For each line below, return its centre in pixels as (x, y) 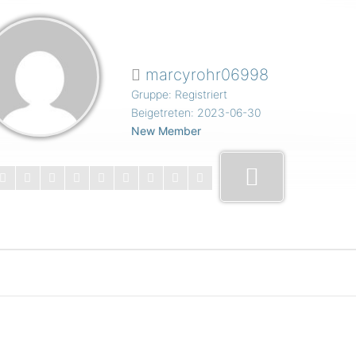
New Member (166, 131)
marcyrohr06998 (205, 75)
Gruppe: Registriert (180, 94)
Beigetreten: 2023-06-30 (196, 112)
